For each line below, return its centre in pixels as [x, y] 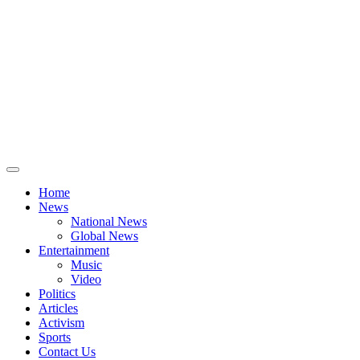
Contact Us [67, 352]
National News [109, 221]
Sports [55, 337]
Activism [61, 323]
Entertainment [74, 250]
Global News [104, 236]
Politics [57, 294]
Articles [58, 308]
